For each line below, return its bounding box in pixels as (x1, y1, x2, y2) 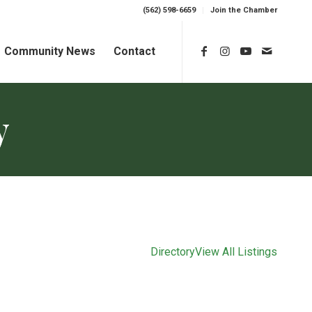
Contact (114, 45, 155, 58)
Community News (4, 45, 95, 58)
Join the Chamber (210, 6, 277, 15)
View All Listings (195, 244, 277, 258)
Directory (150, 244, 195, 258)
